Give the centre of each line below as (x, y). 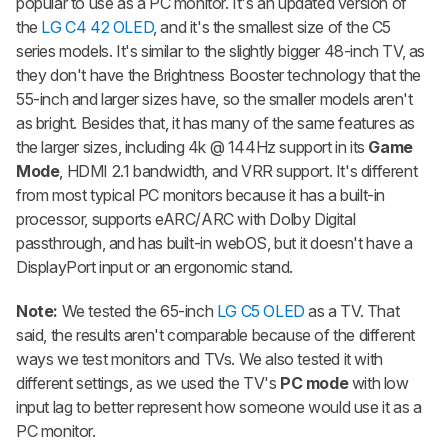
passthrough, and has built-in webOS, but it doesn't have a (214, 242)
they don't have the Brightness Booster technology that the (218, 74)
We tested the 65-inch (139, 310)
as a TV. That (352, 310)
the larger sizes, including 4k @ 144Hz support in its (192, 146)
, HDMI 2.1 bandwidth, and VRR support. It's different (238, 170)
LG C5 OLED (260, 310)
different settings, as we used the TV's (148, 382)
